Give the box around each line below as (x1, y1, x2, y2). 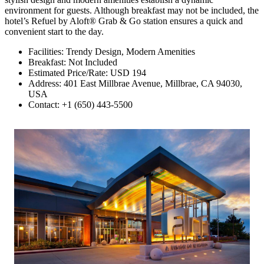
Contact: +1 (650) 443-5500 (28, 100, 133, 110)
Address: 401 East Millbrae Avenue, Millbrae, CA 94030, (28, 78, 242, 89)
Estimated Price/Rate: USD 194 (28, 68, 146, 78)
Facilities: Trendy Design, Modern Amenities (28, 47, 195, 57)
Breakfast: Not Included (28, 57, 117, 68)
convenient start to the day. (5, 27, 104, 37)
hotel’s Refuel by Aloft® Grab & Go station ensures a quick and (5, 16, 243, 27)
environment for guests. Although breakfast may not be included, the (5, 5, 259, 16)
